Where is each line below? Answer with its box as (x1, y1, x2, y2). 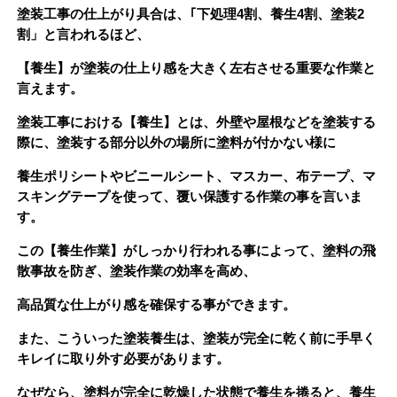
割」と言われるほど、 (16, 27, 150, 42)
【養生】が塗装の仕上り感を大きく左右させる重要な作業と (16, 61, 376, 75)
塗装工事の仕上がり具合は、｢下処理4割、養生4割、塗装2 (16, 7, 364, 21)
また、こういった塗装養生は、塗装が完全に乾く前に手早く (16, 331, 376, 346)
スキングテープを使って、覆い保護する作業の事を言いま (16, 190, 362, 204)
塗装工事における (16, 115, 123, 129)
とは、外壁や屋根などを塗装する (175, 115, 376, 129)
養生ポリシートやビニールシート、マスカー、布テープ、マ (16, 169, 376, 183)
